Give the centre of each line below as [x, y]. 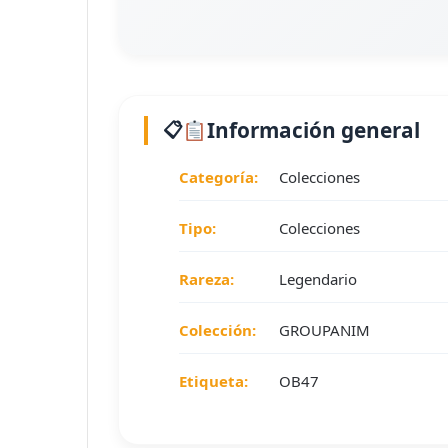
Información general [313, 129]
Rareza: [206, 279]
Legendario [318, 279]
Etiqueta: [213, 381]
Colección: [217, 330]
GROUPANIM [324, 330]
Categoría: [218, 177]
